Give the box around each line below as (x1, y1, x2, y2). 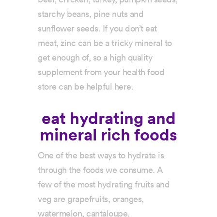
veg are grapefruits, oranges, (38, 195, 144, 204)
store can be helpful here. (38, 82, 134, 92)
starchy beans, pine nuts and (38, 10, 144, 19)
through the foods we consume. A (38, 166, 163, 175)
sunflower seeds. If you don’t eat (38, 24, 157, 33)
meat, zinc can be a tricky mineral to (38, 39, 172, 48)
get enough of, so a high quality (38, 53, 153, 62)
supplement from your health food (38, 68, 165, 77)
